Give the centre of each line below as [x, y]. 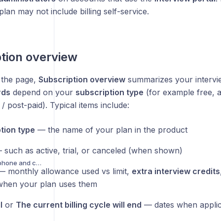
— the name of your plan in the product [111, 130]
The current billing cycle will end [78, 205]
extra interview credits [176, 171]
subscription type [109, 92]
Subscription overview [82, 79]
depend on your [43, 92]
